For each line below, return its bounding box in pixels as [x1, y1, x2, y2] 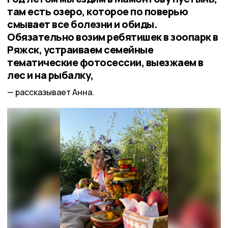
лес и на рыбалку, [7, 68, 94, 82]
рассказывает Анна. [15, 86, 94, 98]
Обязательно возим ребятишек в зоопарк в [7, 30, 218, 44]
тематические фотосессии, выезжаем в [7, 55, 204, 70]
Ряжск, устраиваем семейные [7, 43, 153, 57]
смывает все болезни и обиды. [7, 17, 157, 32]
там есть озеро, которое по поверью [7, 5, 188, 19]
